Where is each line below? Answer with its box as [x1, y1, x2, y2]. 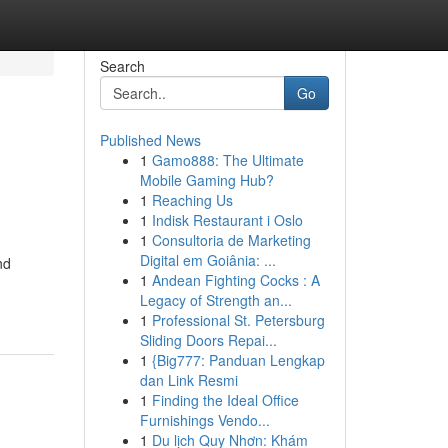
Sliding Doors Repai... [139, 330, 277, 350]
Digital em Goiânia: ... [139, 250, 276, 270]
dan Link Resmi [139, 370, 238, 390]
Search [99, 56, 145, 76]
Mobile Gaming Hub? [139, 170, 274, 190]
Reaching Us [151, 190, 233, 210]
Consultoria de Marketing [151, 230, 311, 250]
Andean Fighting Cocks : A [151, 270, 320, 290]
